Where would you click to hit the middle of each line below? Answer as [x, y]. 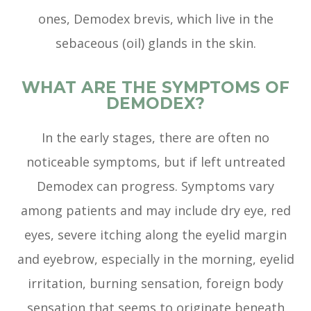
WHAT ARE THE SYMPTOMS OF [155, 88]
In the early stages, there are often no [155, 138]
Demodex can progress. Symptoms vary [155, 186]
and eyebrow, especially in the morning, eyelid [155, 259]
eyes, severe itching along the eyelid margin [155, 235]
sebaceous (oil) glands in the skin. [155, 43]
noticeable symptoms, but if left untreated [155, 162]
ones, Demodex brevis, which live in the [155, 19]
